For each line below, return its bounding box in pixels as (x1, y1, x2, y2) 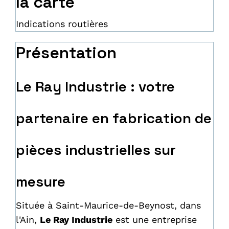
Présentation (16, 42, 117, 63)
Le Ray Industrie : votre (16, 77, 175, 96)
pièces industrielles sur (16, 141, 176, 159)
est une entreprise (112, 214, 197, 225)
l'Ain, (16, 214, 40, 225)
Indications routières (16, 18, 108, 29)
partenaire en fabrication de (16, 109, 212, 127)
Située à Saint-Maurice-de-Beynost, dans (16, 200, 201, 211)
